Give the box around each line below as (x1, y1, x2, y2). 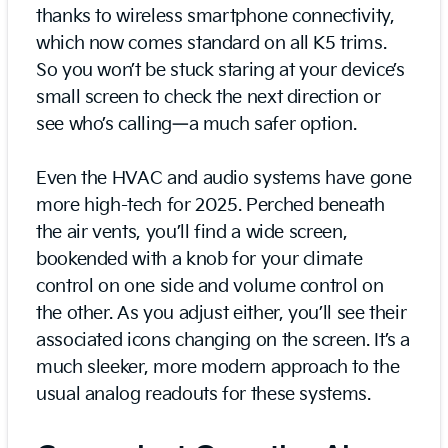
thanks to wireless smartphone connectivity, (36, 5, 395, 27)
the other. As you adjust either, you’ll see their (36, 302, 407, 324)
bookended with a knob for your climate (36, 248, 363, 270)
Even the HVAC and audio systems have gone (36, 167, 412, 189)
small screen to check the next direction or (36, 86, 381, 108)
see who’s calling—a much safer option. (36, 113, 357, 135)
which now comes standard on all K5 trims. (36, 32, 387, 54)
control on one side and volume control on (36, 275, 384, 297)
